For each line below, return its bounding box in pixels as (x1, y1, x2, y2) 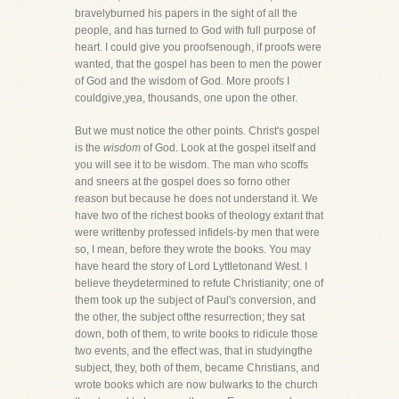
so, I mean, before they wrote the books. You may (75, 243, 311, 256)
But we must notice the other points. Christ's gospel (75, 125, 320, 137)
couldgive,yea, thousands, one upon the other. (75, 92, 297, 104)
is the (75, 142, 103, 154)
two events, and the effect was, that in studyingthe (75, 345, 313, 357)
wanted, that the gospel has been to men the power (75, 58, 322, 70)
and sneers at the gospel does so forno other (75, 175, 290, 188)
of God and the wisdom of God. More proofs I (75, 75, 289, 87)
